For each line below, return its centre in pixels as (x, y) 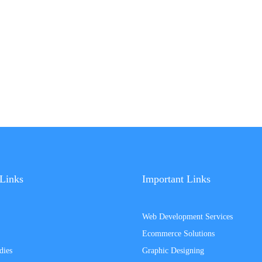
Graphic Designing (173, 251)
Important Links (177, 179)
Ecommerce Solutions (179, 234)
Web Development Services (188, 217)
